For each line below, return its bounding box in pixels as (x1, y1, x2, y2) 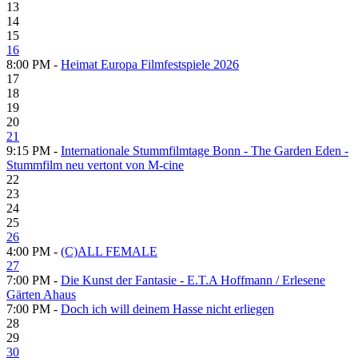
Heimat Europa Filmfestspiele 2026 (61, 57, 239, 71)
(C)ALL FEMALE (61, 244, 157, 258)
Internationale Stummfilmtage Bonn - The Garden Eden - (61, 143, 348, 157)
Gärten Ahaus (6, 287, 76, 301)
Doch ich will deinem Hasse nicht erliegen (61, 301, 274, 316)
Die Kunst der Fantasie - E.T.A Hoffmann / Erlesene (61, 272, 325, 287)
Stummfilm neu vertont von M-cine (6, 157, 184, 172)
